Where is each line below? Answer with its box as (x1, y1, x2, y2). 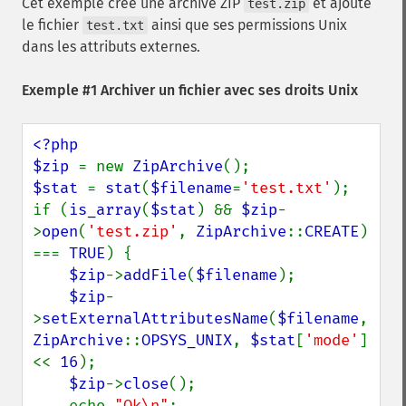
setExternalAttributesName (42, 309, 268, 328)
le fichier (22, 16, 82, 34)
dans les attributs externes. (22, 38, 200, 55)
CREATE (304, 222, 359, 241)
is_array (69, 200, 141, 219)
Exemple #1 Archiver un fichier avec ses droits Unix (22, 82, 358, 99)
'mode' (304, 331, 359, 350)
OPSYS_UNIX (141, 331, 232, 350)
